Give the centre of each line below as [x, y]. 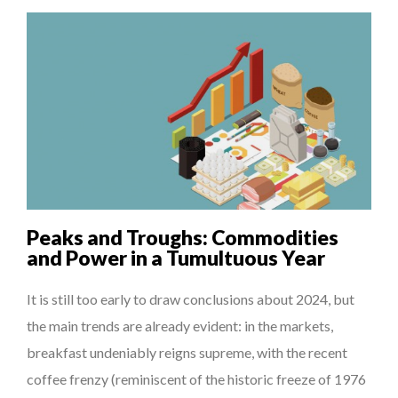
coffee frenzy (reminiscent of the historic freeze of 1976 [196, 378]
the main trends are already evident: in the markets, [180, 325]
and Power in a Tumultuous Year [176, 257]
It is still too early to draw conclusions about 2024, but [191, 298]
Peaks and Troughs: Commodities [183, 237]
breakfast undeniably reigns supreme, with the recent [187, 352]
